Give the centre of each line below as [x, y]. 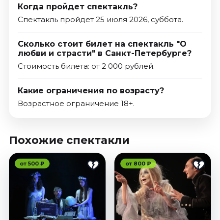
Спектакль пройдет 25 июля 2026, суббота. [100, 20]
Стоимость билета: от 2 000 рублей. [86, 66]
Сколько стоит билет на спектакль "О [102, 44]
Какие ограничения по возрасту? [91, 91]
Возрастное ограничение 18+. [76, 104]
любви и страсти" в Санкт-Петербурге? [104, 54]
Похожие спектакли [69, 140]
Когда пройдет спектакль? [77, 7]
